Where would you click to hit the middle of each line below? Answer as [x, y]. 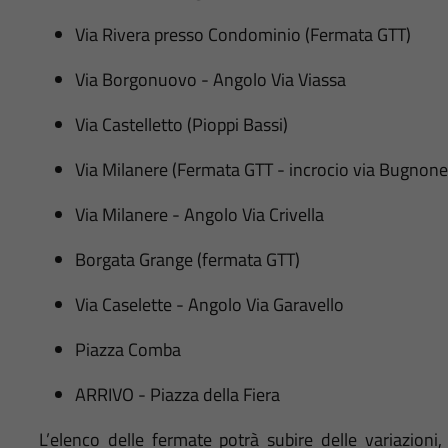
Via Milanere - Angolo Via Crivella [199, 214]
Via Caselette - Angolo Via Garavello [209, 304]
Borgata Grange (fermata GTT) [187, 259]
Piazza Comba [127, 349]
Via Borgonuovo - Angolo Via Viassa [210, 79]
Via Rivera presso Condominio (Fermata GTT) [242, 34]
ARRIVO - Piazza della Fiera [177, 394]
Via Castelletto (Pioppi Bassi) [181, 124]
